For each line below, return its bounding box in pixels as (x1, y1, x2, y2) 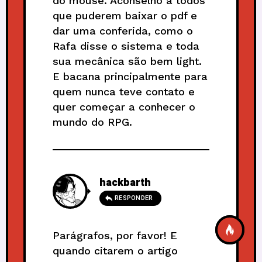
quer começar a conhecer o (53, 100, 195, 113)
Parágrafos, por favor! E (53, 229, 177, 242)
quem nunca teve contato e (53, 85, 195, 98)
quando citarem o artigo (53, 244, 178, 257)
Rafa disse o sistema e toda (53, 39, 199, 52)
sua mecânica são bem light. (53, 54, 202, 67)
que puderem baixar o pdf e (53, 9, 197, 22)
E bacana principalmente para (53, 70, 208, 82)
